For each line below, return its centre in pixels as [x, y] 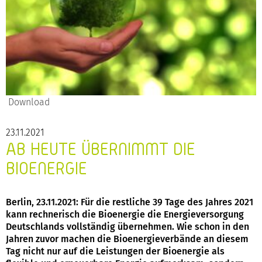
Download [28, 102]
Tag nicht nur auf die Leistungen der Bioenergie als [115, 251]
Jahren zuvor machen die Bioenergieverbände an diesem [127, 239]
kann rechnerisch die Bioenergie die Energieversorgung [125, 215]
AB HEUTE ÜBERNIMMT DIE [101, 149]
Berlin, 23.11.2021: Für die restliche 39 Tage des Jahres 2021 [130, 202]
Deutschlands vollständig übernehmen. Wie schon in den [127, 227]
